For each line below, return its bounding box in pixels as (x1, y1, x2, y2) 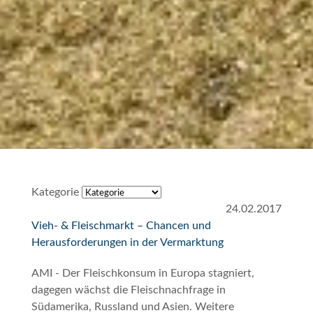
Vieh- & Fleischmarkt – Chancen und (31, 220, 211, 232)
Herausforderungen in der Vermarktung (31, 237, 224, 249)
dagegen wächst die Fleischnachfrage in (31, 284, 226, 296)
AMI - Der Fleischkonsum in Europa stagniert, (31, 268, 254, 279)
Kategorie (31, 187, 79, 198)
